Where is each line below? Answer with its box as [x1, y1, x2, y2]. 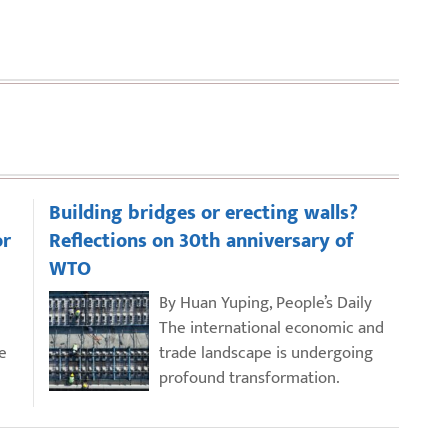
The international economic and [159, 313, 384, 342]
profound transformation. [159, 363, 340, 392]
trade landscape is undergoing [159, 338, 373, 367]
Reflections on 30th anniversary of [49, 223, 354, 258]
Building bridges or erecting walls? [49, 195, 358, 230]
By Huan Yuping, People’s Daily [159, 288, 372, 317]
